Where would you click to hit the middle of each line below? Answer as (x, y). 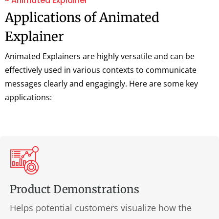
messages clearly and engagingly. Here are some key (101, 84)
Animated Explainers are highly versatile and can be (100, 56)
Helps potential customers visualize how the (101, 208)
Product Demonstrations (75, 189)
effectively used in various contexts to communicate (101, 70)
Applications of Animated (82, 17)
